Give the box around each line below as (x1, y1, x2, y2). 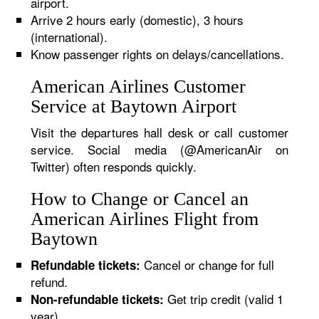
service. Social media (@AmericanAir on (31, 140, 288, 158)
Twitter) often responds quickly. (31, 157, 197, 175)
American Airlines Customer (31, 76, 246, 97)
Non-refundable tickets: (31, 291, 164, 308)
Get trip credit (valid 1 (164, 290, 284, 308)
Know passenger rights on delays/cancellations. (31, 45, 285, 63)
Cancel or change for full (140, 256, 275, 273)
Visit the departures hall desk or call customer (31, 123, 288, 141)
